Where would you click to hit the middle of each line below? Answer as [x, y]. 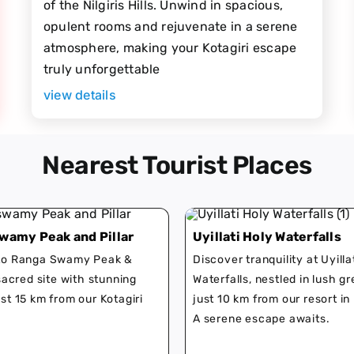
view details [79, 94]
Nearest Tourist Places [177, 165]
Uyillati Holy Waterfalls [267, 237]
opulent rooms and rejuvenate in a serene [170, 26]
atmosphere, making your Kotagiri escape [170, 47]
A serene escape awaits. [262, 319]
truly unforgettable [102, 69]
